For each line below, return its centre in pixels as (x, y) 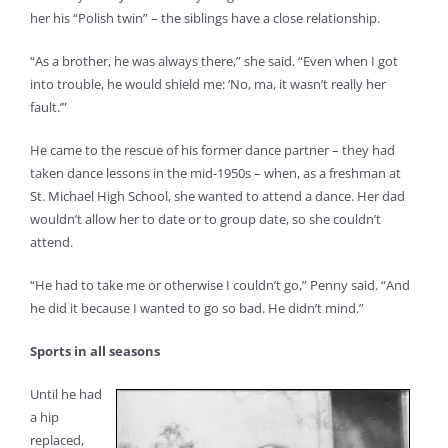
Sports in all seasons (95, 350)
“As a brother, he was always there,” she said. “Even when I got (214, 60)
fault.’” (48, 106)
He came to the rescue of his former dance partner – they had (212, 149)
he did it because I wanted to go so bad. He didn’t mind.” (197, 307)
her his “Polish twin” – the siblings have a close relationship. (205, 17)
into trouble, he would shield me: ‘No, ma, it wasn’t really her (208, 83)
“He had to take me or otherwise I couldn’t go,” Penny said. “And (220, 284)
